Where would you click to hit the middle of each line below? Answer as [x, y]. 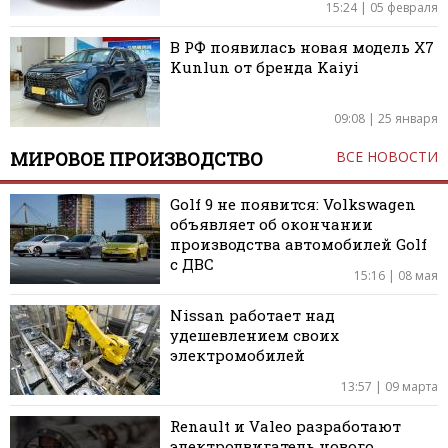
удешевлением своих [254, 334]
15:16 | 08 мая [396, 275]
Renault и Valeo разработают [285, 425]
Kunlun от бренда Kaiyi [264, 66]
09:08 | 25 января [386, 118]
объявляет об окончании [271, 223]
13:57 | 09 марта [389, 386]
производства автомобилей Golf [298, 243]
